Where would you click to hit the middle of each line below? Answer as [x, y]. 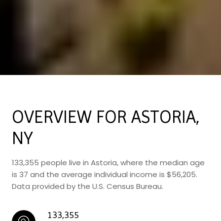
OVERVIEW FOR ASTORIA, [106, 117]
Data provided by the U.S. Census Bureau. [88, 186]
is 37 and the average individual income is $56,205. [105, 174]
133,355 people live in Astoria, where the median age [108, 163]
